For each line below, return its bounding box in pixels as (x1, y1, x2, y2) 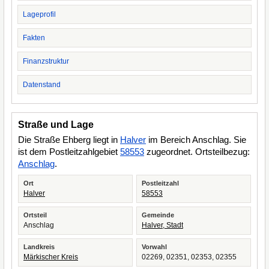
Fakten (23, 34, 45, 42)
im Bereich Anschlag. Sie (146, 134, 246, 145)
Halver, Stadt (142, 221, 183, 229)
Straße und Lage (18, 119, 94, 130)
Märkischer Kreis (23, 253, 78, 261)
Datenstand (23, 80, 61, 89)
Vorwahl (142, 243, 167, 250)
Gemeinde (142, 211, 174, 219)
